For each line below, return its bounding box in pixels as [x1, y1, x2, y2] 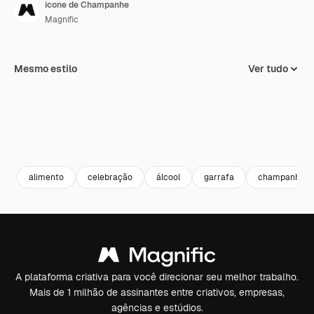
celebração [88, 171, 132, 183]
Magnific [45, 14, 78, 25]
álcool [156, 171, 180, 183]
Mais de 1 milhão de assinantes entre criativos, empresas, [29, 286, 285, 299]
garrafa [204, 171, 234, 183]
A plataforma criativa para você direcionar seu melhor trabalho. [15, 271, 299, 283]
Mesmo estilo [14, 62, 77, 75]
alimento [29, 171, 64, 183]
